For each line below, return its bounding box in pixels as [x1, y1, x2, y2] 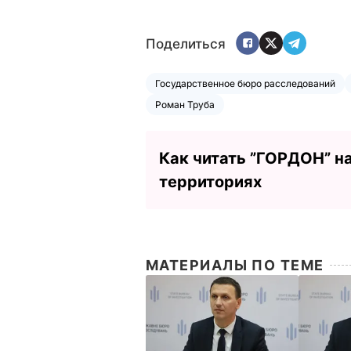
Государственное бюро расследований [155, 77, 335, 89]
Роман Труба [155, 98, 215, 110]
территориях [159, 172, 262, 191]
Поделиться [146, 36, 226, 52]
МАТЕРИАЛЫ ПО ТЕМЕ [146, 256, 324, 273]
